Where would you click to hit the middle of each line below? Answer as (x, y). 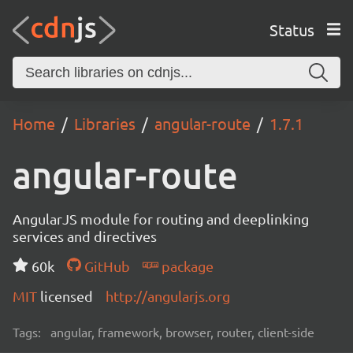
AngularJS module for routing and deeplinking (161, 219)
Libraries (105, 123)
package (186, 266)
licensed (67, 296)
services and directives (85, 236)
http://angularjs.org (168, 296)
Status (292, 29)
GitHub (105, 266)
